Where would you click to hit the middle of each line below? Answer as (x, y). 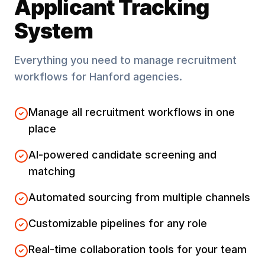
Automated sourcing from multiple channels (139, 197)
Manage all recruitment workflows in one (132, 112)
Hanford (110, 77)
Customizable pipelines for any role (118, 223)
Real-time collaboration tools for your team (138, 249)
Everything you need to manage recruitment (125, 60)
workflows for (52, 77)
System (54, 31)
